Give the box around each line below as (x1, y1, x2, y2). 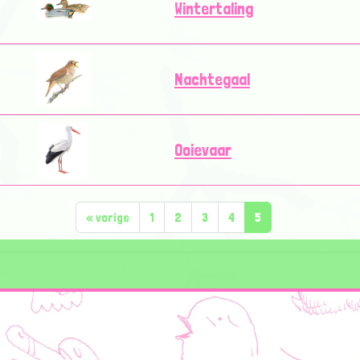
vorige (93, 210, 129, 225)
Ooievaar (174, 140, 231, 160)
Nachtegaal (174, 69, 250, 89)
